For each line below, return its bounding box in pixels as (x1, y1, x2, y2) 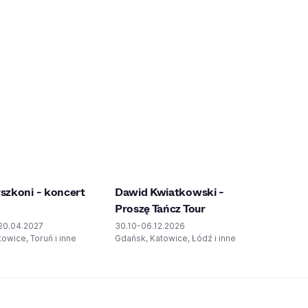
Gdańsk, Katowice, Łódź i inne (115, 233, 236, 243)
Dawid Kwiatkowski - (115, 184, 224, 200)
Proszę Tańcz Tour (115, 201, 206, 217)
